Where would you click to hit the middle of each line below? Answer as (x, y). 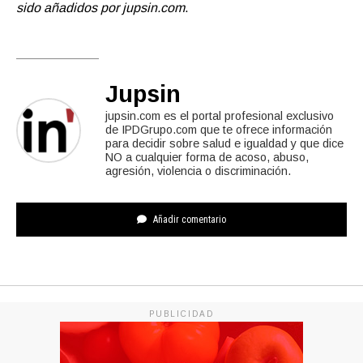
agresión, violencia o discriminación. (198, 171)
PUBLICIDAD (181, 314)
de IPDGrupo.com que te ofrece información (219, 129)
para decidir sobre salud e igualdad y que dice (224, 143)
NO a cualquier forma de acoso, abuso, (207, 157)
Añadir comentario (188, 219)
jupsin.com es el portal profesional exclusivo (220, 115)
